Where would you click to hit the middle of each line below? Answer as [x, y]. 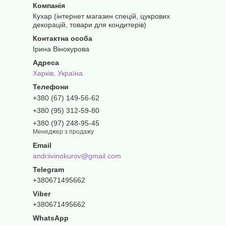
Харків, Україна [58, 73]
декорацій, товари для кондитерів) [90, 25]
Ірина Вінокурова [61, 49]
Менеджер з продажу [63, 131]
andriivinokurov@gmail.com [77, 156]
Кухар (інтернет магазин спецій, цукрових [101, 16]
